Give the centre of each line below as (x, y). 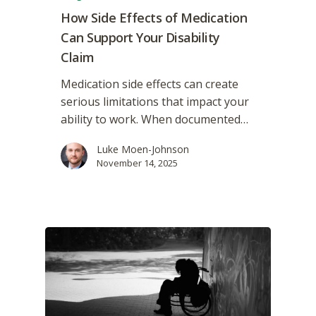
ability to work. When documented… (155, 119)
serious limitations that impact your (155, 101)
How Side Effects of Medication (154, 17)
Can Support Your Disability (140, 37)
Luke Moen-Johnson (143, 149)
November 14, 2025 (138, 163)
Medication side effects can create (150, 84)
